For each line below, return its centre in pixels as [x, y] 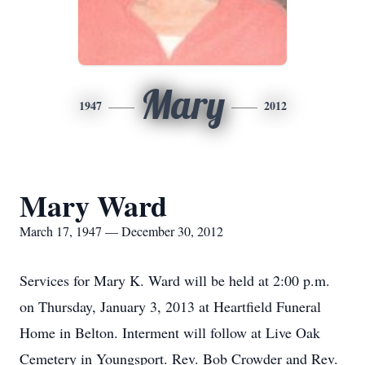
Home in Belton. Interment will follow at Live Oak [170, 332]
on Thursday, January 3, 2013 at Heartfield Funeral [170, 306]
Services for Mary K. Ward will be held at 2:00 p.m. [175, 280]
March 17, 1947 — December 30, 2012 [121, 231]
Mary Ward [93, 205]
